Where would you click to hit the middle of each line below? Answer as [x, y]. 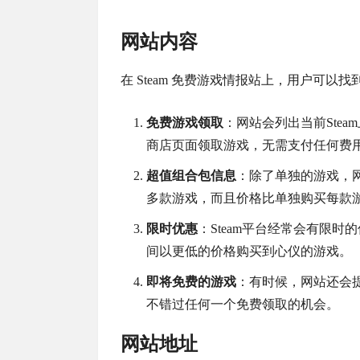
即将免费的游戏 [191, 282]
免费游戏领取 [185, 123]
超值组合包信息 [191, 176]
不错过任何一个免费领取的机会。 [243, 305]
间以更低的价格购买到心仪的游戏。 [249, 252]
